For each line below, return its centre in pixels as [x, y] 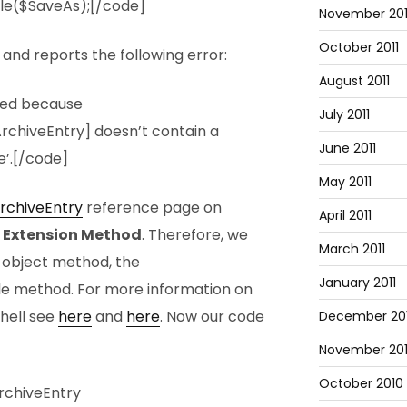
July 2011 [344, 114]
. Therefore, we [195, 235]
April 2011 [345, 215]
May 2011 [345, 181]
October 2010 [361, 383]
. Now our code [212, 317]
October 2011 [358, 47]
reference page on [152, 208]
